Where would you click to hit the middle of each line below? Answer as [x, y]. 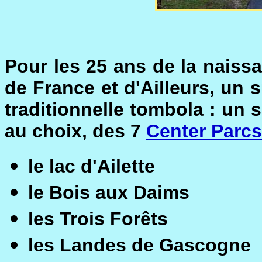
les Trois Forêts [98, 219]
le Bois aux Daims [109, 192]
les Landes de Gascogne [139, 245]
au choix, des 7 [75, 131]
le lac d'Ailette [92, 166]
